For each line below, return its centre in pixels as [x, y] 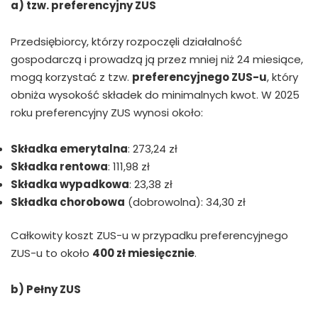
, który [283, 77]
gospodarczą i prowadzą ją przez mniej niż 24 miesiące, [157, 59]
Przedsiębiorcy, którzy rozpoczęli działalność [126, 41]
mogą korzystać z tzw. [71, 77]
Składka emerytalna [69, 148]
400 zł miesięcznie [143, 253]
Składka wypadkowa [70, 184]
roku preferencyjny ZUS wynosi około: [107, 112]
